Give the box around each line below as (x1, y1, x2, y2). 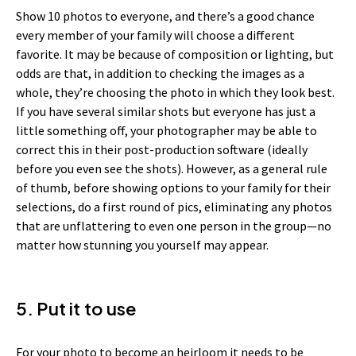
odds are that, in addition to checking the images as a (16, 65, 304, 82)
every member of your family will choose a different (16, 27, 295, 44)
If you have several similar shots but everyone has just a (16, 103, 315, 120)
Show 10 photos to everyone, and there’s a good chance (16, 8, 315, 25)
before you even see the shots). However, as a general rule (16, 161, 327, 177)
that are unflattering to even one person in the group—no (16, 218, 331, 234)
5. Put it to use (16, 297, 136, 320)
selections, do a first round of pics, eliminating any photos (16, 199, 332, 215)
